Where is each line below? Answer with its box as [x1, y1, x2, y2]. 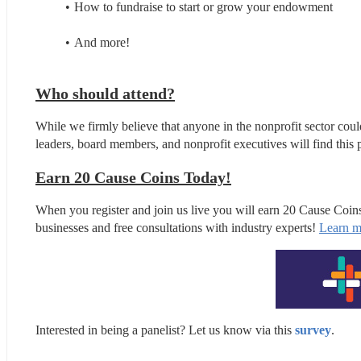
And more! [73, 35, 130, 49]
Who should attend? [35, 84, 175, 102]
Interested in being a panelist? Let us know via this [35, 322, 295, 337]
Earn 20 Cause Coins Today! [35, 168, 231, 186]
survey [295, 322, 331, 337]
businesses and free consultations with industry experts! [35, 220, 319, 234]
